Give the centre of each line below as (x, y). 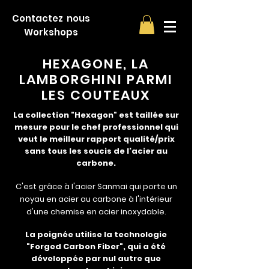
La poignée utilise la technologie (96, 235)
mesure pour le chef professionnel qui (96, 127)
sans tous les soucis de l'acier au (96, 151)
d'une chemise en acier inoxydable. (96, 212)
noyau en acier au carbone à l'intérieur (96, 199)
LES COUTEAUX (96, 95)
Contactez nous (51, 18)
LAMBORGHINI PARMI (96, 80)
